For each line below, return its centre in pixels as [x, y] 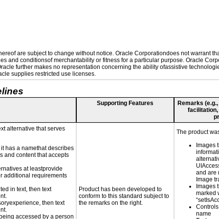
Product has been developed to [120, 189]
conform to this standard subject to [124, 196]
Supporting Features [125, 103]
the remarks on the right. [111, 203]
